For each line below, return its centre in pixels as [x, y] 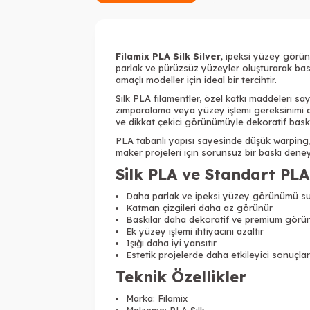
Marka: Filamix [157, 298]
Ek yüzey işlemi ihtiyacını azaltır [195, 231]
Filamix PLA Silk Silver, [169, 56]
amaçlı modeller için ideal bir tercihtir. [196, 80]
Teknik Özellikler [181, 277]
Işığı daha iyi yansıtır [171, 243]
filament [171, 98]
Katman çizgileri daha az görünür [199, 208]
